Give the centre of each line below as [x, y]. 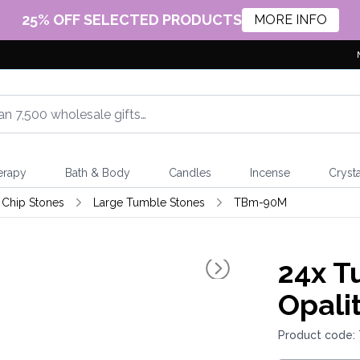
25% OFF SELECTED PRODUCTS [131, 19]
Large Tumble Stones [149, 202]
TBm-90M [260, 202]
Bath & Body [97, 173]
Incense [270, 173]
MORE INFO [290, 20]
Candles [190, 173]
